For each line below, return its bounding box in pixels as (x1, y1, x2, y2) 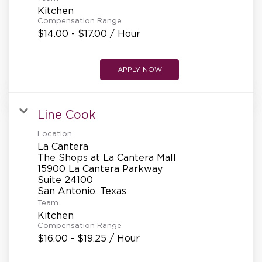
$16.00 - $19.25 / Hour (37, 232, 140, 243)
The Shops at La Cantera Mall (37, 151, 176, 163)
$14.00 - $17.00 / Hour (37, 27, 140, 39)
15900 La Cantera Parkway (37, 163, 163, 174)
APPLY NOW (117, 65, 162, 73)
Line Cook (37, 108, 96, 121)
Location (37, 129, 72, 138)
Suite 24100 (37, 174, 93, 185)
